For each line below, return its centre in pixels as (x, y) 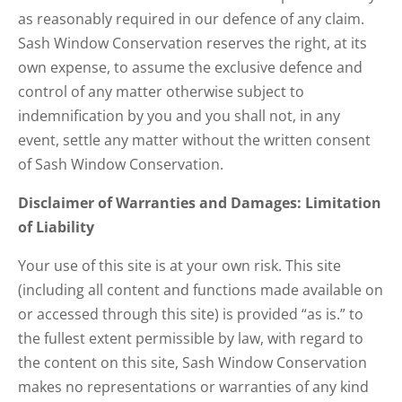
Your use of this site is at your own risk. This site (179, 266)
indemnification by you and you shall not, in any (179, 116)
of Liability (56, 227)
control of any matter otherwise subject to (161, 92)
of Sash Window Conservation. (121, 164)
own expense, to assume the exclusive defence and (190, 67)
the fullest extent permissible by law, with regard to (191, 338)
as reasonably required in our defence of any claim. (191, 19)
